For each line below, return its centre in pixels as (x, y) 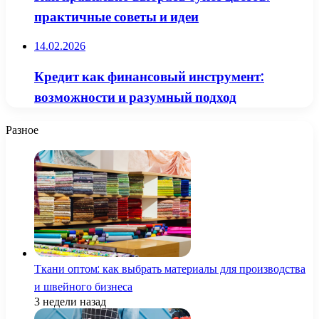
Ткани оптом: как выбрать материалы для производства (170, 268)
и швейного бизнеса (83, 286)
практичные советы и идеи (116, 16)
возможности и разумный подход (135, 97)
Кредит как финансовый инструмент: (149, 76)
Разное (22, 130)
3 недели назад (70, 301)
